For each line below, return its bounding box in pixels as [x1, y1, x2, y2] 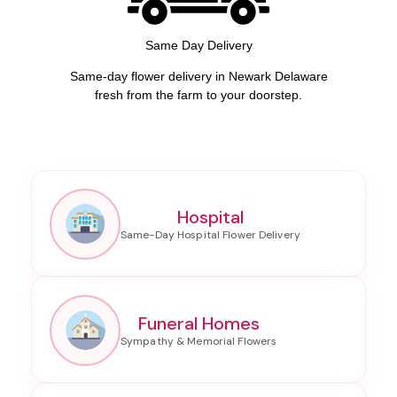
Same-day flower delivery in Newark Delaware [69, 68, 328, 83]
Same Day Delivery [144, 37, 253, 52]
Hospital [176, 205, 244, 229]
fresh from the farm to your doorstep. [95, 87, 302, 102]
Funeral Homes [137, 311, 260, 335]
